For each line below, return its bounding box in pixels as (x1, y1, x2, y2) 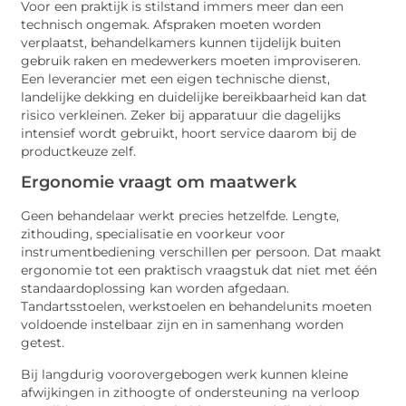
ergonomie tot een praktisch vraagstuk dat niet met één (21, 263, 378, 278)
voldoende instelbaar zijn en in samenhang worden (21, 317, 344, 333)
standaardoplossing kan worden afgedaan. (21, 281, 290, 296)
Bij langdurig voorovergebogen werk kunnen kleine (21, 366, 349, 382)
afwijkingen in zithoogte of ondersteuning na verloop (21, 384, 360, 400)
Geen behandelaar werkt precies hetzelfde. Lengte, (21, 208, 340, 224)
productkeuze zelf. (21, 143, 137, 159)
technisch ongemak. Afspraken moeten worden (21, 16, 322, 32)
